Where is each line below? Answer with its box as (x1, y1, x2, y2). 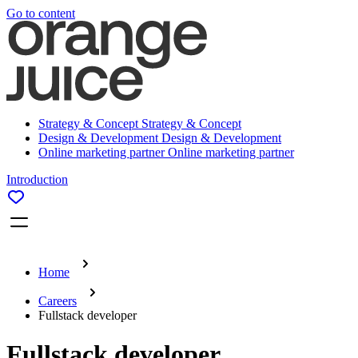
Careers (38, 294, 77, 308)
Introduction (6, 173, 68, 186)
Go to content (6, 6, 75, 20)
